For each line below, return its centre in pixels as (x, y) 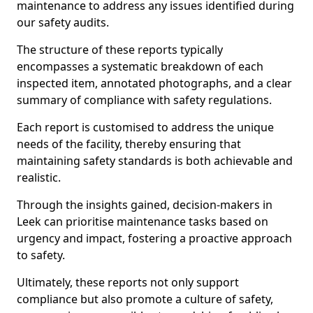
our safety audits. (63, 22)
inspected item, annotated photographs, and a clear (154, 83)
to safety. (41, 255)
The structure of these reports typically (120, 50)
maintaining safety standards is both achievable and (155, 161)
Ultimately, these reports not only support (128, 282)
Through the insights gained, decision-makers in (145, 205)
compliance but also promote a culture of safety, (145, 299)
